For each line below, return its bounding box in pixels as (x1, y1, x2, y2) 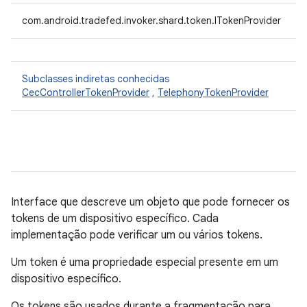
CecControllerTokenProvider (22, 86, 149, 99)
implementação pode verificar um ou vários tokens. (11, 228, 262, 242)
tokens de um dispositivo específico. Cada (11, 212, 219, 225)
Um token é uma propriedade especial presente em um (11, 256, 278, 269)
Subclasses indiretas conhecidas (22, 73, 169, 85)
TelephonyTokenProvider (158, 86, 269, 99)
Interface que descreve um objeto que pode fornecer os (11, 195, 290, 209)
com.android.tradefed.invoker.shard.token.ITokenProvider (22, 14, 281, 27)
